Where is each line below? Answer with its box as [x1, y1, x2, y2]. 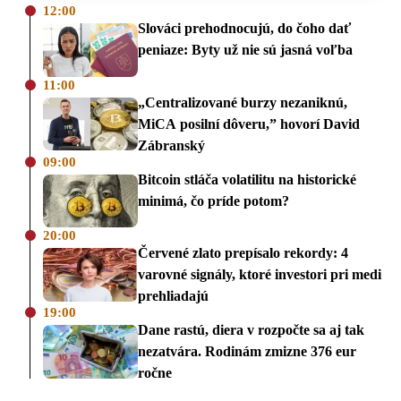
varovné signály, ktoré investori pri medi [138, 267, 381, 283]
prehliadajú [138, 288, 209, 304]
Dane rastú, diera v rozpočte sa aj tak [138, 322, 364, 338]
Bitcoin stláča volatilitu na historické [138, 171, 356, 187]
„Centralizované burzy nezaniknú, [138, 94, 347, 110]
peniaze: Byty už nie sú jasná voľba [138, 41, 353, 57]
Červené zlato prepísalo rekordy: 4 [138, 245, 348, 261]
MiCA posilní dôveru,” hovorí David [138, 115, 360, 132]
